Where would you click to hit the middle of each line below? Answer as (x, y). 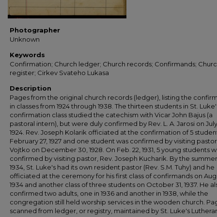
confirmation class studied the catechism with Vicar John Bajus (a (111, 115)
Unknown (25, 39)
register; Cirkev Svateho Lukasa (59, 73)
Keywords (27, 55)
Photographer (35, 30)
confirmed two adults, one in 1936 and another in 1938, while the (109, 193)
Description (31, 88)
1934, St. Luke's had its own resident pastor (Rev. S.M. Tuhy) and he (112, 167)
